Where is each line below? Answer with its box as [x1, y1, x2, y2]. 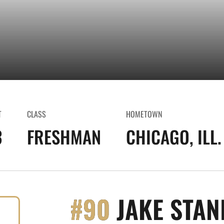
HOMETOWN [126, 108, 162, 120]
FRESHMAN [27, 123, 101, 149]
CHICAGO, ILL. [126, 123, 221, 149]
